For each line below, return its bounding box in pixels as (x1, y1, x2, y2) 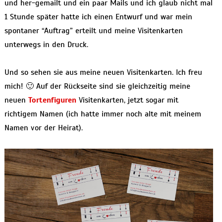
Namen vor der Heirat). (4, 123, 83, 133)
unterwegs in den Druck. (4, 40, 88, 50)
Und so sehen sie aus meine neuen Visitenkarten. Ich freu (4, 67, 202, 78)
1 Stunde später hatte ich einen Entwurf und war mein (4, 12, 192, 22)
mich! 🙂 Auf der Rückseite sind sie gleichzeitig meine (4, 81, 190, 92)
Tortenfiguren (28, 95, 76, 106)
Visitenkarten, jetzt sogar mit (76, 95, 178, 106)
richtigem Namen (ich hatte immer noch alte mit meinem (4, 109, 201, 119)
